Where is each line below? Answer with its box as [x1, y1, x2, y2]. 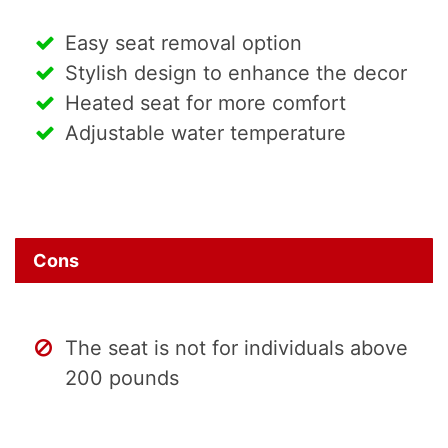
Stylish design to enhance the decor [65, 61, 407, 86]
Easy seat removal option [65, 31, 302, 56]
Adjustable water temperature [65, 121, 346, 146]
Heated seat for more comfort [65, 91, 346, 116]
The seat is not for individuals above [65, 336, 408, 361]
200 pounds [65, 366, 179, 391]
